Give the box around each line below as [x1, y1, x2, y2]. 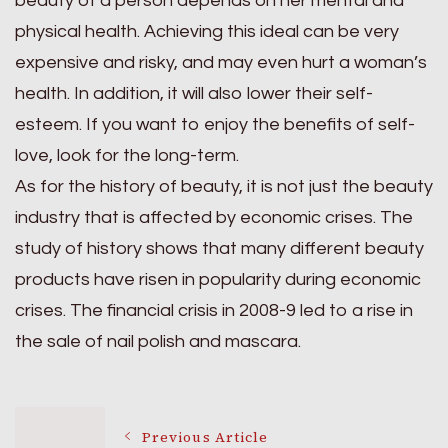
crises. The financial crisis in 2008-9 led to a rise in [15, 301, 413, 320]
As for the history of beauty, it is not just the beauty [15, 177, 433, 196]
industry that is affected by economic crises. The [15, 208, 413, 227]
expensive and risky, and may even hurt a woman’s [15, 53, 427, 72]
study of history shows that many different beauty [15, 239, 424, 258]
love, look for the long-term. [15, 146, 239, 165]
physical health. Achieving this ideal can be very [15, 22, 399, 41]
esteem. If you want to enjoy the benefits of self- [15, 115, 415, 134]
